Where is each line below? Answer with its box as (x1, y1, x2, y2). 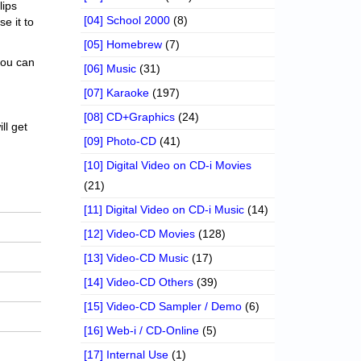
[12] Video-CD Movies (84, 227, 196, 241)
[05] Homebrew (84, 38, 163, 52)
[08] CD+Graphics (84, 110, 176, 124)
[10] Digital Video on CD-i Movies (84, 159, 252, 172)
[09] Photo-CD (84, 135, 157, 148)
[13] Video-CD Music (84, 251, 189, 265)
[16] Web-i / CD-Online (84, 324, 200, 338)
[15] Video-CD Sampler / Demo (84, 300, 243, 313)
